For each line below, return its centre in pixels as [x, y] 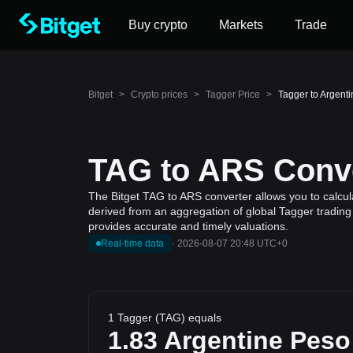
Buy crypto [158, 25]
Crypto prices [159, 95]
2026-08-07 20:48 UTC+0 [232, 243]
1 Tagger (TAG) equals [165, 318]
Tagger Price [233, 95]
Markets [241, 25]
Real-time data [132, 243]
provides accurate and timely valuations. [188, 226]
